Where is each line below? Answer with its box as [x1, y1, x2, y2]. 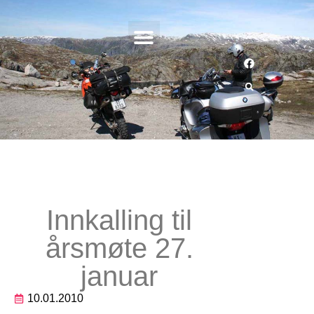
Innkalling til [46, 205, 192, 235]
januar [81, 261, 158, 292]
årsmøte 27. [45, 233, 193, 264]
